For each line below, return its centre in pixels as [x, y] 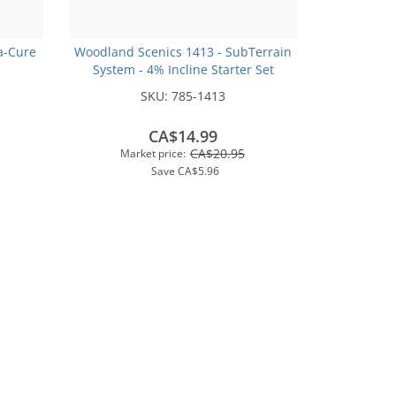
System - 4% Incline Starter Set [183, 69]
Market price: [152, 153]
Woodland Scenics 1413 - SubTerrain [183, 51]
